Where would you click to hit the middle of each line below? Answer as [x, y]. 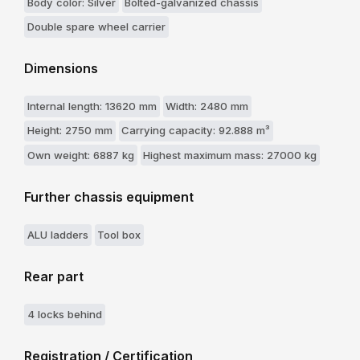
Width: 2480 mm [207, 106]
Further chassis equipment [109, 196]
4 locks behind [64, 315]
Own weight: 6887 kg [80, 155]
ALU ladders [57, 234]
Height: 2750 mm [70, 131]
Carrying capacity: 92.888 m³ [196, 131]
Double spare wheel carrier [96, 26]
